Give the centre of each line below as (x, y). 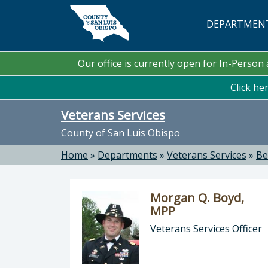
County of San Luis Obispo (121, 133)
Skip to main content (60, 14)
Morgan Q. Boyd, (197, 198)
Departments (127, 155)
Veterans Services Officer (206, 229)
